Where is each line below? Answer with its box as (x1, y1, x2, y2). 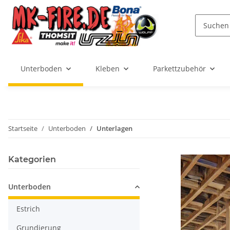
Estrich (16, 204, 40, 214)
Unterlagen (97, 124, 132, 133)
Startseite (8, 124, 37, 133)
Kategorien (8, 155, 56, 165)
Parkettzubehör (153, 64, 206, 74)
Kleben (95, 64, 120, 74)
